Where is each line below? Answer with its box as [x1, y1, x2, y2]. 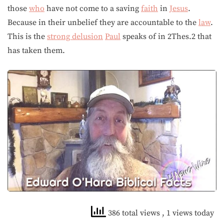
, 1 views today [162, 208, 214, 218]
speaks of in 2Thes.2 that [120, 31, 211, 41]
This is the [7, 31, 47, 41]
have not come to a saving [44, 3, 141, 13]
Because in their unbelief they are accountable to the [7, 17, 198, 27]
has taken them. [7, 45, 65, 55]
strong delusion [47, 31, 103, 41]
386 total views [106, 208, 162, 218]
